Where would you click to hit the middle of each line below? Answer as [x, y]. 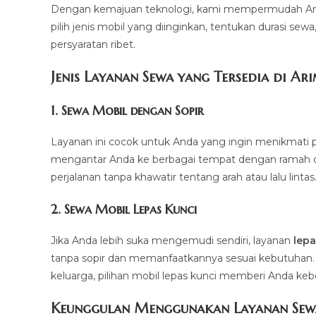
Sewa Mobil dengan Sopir [132, 110]
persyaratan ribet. [93, 44]
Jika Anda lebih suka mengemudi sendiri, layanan [172, 241]
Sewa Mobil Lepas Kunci [130, 209]
